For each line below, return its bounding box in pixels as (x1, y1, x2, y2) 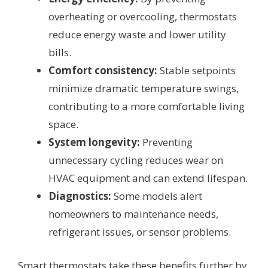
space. (48, 117, 78, 132)
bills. (48, 45, 71, 60)
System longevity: (48, 135, 140, 150)
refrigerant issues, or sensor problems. (48, 225, 231, 239)
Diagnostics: (48, 189, 111, 203)
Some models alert (111, 189, 202, 203)
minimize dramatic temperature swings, (48, 81, 239, 96)
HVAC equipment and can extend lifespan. (48, 171, 248, 185)
